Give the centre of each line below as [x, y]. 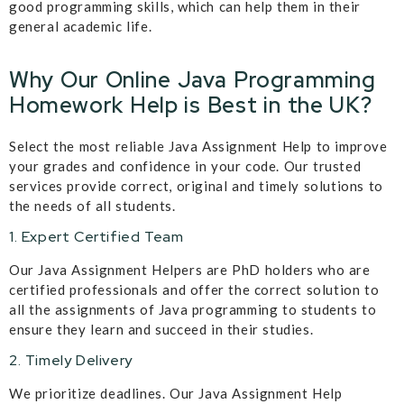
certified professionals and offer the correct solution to [194, 289]
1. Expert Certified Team [96, 236]
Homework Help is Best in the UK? [191, 105]
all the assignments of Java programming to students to [193, 309]
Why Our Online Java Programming [193, 79]
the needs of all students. [92, 205]
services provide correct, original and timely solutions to [196, 185]
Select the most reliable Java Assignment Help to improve [198, 146]
